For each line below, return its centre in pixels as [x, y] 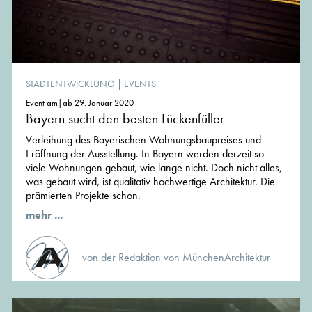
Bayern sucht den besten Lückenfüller [125, 118]
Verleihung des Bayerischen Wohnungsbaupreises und [143, 139]
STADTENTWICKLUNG [70, 83]
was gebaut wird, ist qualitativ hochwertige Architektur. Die [150, 181]
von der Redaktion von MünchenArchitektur [176, 257]
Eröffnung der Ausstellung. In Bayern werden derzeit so [145, 153]
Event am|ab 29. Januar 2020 [80, 102]
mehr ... [44, 214]
